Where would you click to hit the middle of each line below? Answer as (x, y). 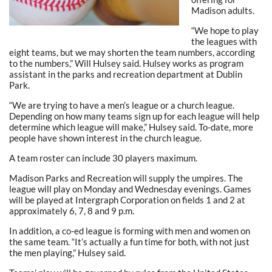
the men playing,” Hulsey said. (67, 252)
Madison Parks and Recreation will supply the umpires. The (126, 178)
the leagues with (224, 41)
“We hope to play (225, 30)
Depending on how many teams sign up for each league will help (134, 116)
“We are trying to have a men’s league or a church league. (122, 105)
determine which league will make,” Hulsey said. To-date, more (131, 127)
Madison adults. (223, 10)
